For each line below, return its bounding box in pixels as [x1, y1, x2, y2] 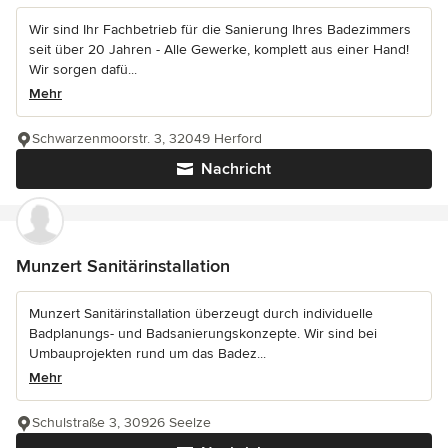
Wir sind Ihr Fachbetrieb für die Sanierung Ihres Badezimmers [29, 20, 411, 38]
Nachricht [201, 158, 271, 179]
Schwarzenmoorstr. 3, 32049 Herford [32, 129, 262, 147]
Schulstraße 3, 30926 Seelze [32, 413, 211, 431]
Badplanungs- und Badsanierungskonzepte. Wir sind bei [29, 324, 377, 342]
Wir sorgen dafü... [29, 60, 137, 78]
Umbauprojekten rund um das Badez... [29, 344, 266, 362]
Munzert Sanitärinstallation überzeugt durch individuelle [29, 304, 373, 322]
